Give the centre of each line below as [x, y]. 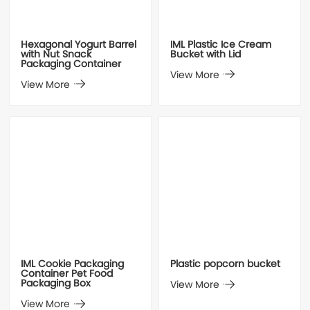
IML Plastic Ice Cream [220, 45]
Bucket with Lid [205, 55]
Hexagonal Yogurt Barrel [79, 45]
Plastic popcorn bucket [225, 265]
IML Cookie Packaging [73, 265]
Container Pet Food [67, 275]
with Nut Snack [56, 55]
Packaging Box [56, 284]
